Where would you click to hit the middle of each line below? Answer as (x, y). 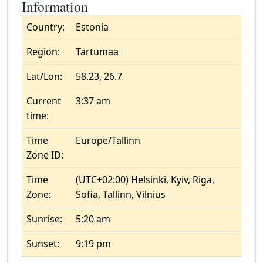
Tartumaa (97, 52)
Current (44, 101)
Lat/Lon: (44, 76)
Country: (45, 27)
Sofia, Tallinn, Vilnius (121, 194)
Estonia (92, 27)
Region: (43, 52)
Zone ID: (45, 155)
